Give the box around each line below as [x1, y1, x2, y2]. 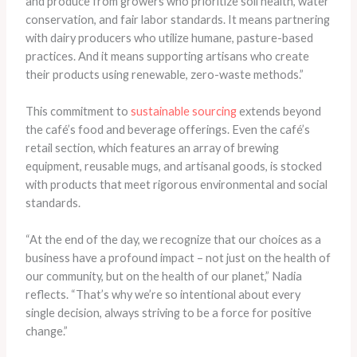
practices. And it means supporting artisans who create [25, 49, 309, 63]
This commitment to [25, 104, 131, 119]
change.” [25, 324, 68, 339]
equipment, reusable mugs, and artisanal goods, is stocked [25, 159, 322, 174]
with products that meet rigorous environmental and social [25, 178, 328, 192]
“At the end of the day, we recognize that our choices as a [25, 233, 321, 247]
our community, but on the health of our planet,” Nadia [25, 269, 302, 284]
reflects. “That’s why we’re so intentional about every [25, 288, 300, 302]
